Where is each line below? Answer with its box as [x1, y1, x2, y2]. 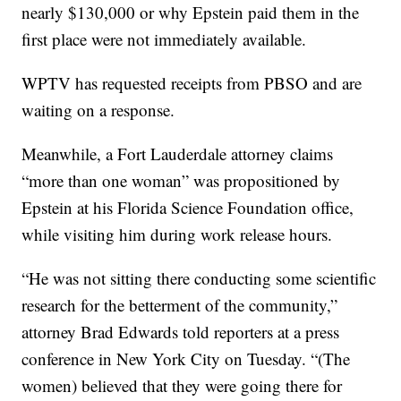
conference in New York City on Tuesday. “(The [21, 347, 351, 371]
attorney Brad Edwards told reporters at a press [21, 320, 340, 344]
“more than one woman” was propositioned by [21, 169, 341, 192]
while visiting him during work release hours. [21, 223, 333, 246]
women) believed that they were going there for [21, 374, 343, 397]
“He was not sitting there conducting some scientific [21, 267, 377, 290]
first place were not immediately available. [21, 28, 307, 51]
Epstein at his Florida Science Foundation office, [21, 196, 354, 219]
